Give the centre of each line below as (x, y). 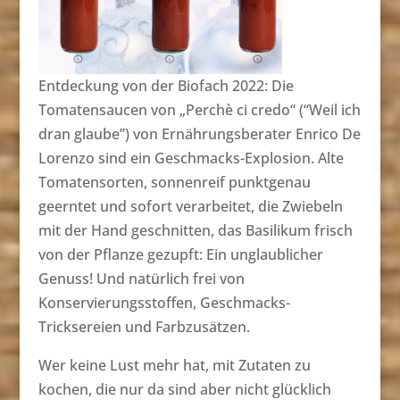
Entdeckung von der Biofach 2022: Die (166, 85)
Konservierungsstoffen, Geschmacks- (164, 302)
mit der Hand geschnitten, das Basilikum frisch (195, 230)
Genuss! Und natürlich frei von (141, 278)
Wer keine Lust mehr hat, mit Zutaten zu (174, 365)
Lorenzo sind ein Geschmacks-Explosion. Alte (191, 158)
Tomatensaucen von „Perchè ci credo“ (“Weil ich (199, 109)
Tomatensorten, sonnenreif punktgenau (174, 182)
